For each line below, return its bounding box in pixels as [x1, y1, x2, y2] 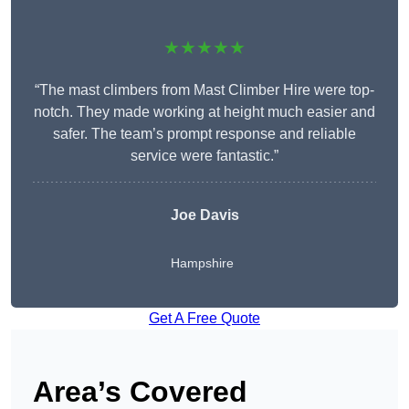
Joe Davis [170, 207, 239, 224]
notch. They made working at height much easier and [34, 104, 375, 121]
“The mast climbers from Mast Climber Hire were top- [35, 82, 374, 99]
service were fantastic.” [131, 148, 278, 164]
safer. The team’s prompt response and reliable [53, 126, 356, 142]
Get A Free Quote [149, 310, 260, 327]
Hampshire [170, 256, 234, 271]
